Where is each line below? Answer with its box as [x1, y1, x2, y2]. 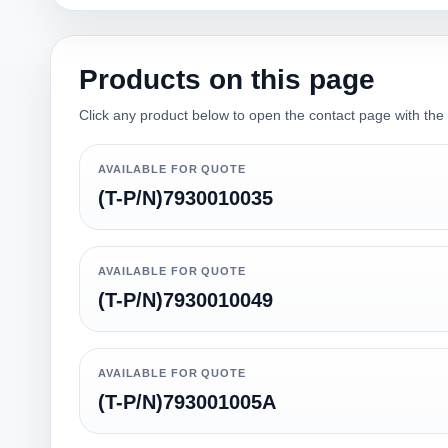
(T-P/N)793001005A [98, 391, 276, 413]
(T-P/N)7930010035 [98, 187, 273, 209]
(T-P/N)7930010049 [98, 289, 273, 311]
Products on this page [79, 64, 375, 95]
